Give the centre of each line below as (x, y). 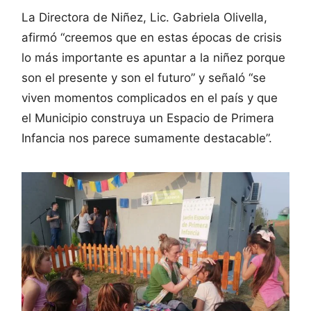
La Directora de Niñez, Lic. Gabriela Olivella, (144, 18)
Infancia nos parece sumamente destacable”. (147, 138)
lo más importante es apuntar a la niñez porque (153, 58)
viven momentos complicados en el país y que (150, 98)
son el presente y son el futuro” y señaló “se (144, 78)
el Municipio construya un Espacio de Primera (148, 118)
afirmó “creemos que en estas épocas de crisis (152, 38)
